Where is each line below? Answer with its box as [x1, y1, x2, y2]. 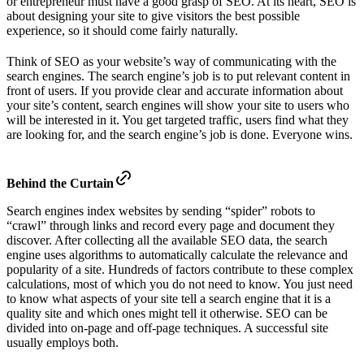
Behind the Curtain [6, 175, 114, 190]
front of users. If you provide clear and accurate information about [6, 83, 343, 97]
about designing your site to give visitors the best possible [6, 8, 300, 23]
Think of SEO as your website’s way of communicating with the [6, 54, 336, 68]
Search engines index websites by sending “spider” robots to [6, 203, 315, 218]
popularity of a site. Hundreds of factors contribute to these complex [6, 262, 353, 276]
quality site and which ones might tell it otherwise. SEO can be [6, 305, 327, 320]
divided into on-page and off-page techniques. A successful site [6, 320, 328, 335]
